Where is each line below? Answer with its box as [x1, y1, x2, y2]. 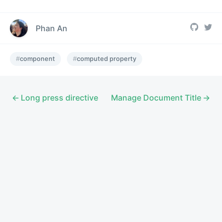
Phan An [36, 23, 67, 33]
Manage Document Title [111, 92, 201, 103]
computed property [77, 55, 136, 62]
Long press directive [21, 92, 99, 103]
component [20, 55, 55, 62]
